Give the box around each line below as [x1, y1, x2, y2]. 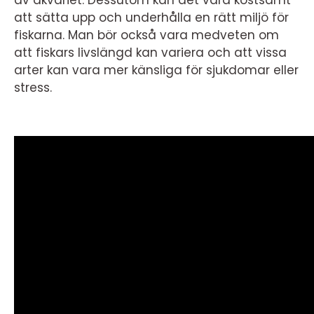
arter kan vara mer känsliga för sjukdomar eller [14, 62, 299, 78]
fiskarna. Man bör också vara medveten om [14, 27, 279, 43]
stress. [14, 79, 52, 96]
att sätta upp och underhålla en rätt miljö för [14, 9, 289, 26]
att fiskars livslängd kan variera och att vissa [14, 44, 287, 61]
